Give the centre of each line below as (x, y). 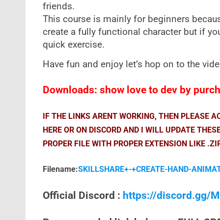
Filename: (60, 169)
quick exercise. (73, 45)
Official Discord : (82, 195)
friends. (58, 6)
